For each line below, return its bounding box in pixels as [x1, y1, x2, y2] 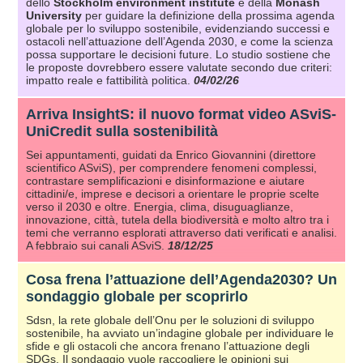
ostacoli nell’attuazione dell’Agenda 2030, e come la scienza [26, 35, 333, 49]
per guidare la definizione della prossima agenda [82, 9, 335, 23]
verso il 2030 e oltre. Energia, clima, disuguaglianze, [26, 200, 293, 214]
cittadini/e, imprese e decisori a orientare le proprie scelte [26, 187, 319, 201]
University [26, 9, 82, 23]
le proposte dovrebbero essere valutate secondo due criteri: [26, 61, 332, 75]
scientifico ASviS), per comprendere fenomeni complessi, [26, 161, 317, 175]
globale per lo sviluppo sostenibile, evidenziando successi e [26, 22, 330, 36]
